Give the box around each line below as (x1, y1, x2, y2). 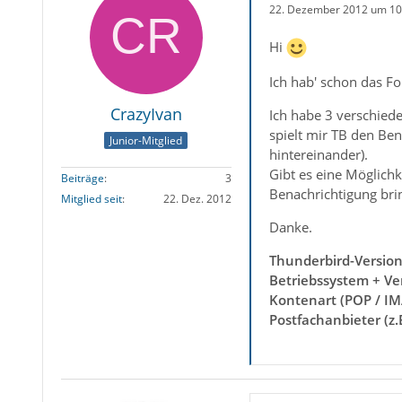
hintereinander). (268, 145, 368, 164)
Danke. (268, 218, 312, 237)
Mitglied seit (60, 191, 122, 207)
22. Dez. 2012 (162, 191, 232, 207)
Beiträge (60, 170, 104, 187)
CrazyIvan (109, 103, 182, 125)
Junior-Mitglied (109, 133, 183, 149)
